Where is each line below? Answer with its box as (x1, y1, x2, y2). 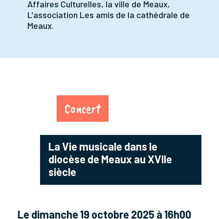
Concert (65, 100, 101, 117)
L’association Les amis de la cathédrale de (27, 9, 190, 21)
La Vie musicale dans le (48, 140, 157, 153)
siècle (48, 165, 76, 178)
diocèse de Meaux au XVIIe (48, 153, 172, 166)
